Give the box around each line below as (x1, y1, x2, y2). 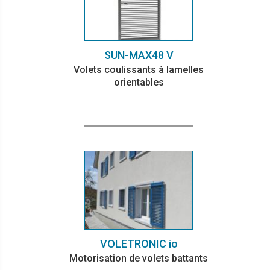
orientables (113, 77, 164, 89)
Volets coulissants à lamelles (74, 64, 204, 76)
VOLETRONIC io (99, 237, 178, 250)
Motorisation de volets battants (69, 252, 208, 264)
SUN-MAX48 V (104, 49, 174, 62)
